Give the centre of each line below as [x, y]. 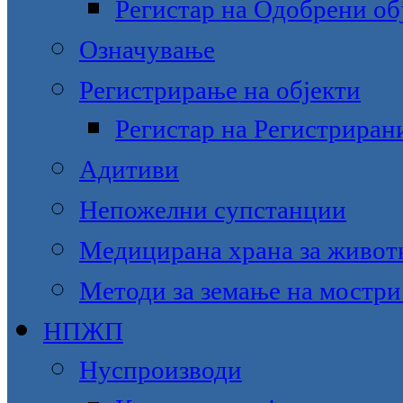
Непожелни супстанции [213, 210]
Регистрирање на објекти [220, 90]
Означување [147, 49]
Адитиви [129, 169]
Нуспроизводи [161, 370]
